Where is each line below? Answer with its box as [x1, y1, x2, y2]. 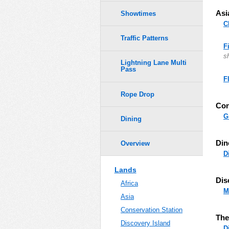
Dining [121, 114, 142, 123]
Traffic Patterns [121, 34, 168, 42]
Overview [121, 139, 150, 147]
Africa [121, 179, 138, 188]
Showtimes [121, 10, 156, 18]
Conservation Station [121, 206, 182, 214]
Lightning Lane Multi [121, 59, 187, 67]
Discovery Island [121, 219, 170, 227]
